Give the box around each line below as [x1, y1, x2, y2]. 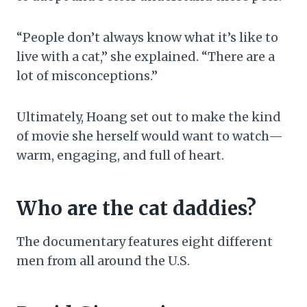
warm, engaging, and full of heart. [16, 147, 224, 164]
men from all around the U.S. [16, 253, 190, 269]
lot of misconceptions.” [16, 68, 158, 84]
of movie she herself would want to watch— [16, 128, 283, 145]
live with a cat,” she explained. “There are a [16, 49, 275, 65]
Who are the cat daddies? [16, 196, 256, 221]
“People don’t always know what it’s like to [16, 29, 278, 46]
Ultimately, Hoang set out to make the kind [16, 109, 281, 125]
